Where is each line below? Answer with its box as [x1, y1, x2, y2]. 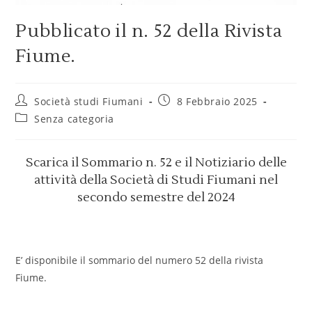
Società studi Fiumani [34, 95, 143, 109]
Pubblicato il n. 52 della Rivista [15, 19, 283, 44]
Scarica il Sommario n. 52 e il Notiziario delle [25, 155, 287, 171]
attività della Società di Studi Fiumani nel [34, 172, 278, 189]
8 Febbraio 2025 [176, 95, 258, 109]
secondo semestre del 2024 [77, 189, 235, 206]
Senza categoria [34, 112, 115, 126]
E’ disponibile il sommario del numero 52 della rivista [15, 253, 264, 267]
